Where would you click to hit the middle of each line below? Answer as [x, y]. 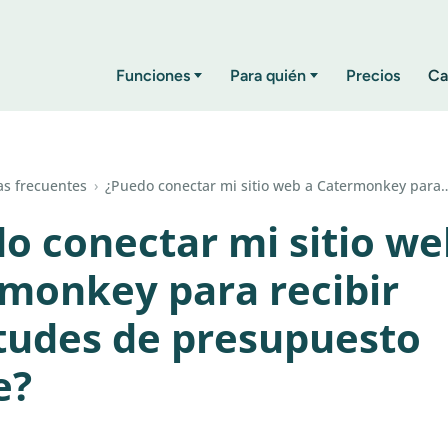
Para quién [268, 75]
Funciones [153, 75]
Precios [373, 75]
